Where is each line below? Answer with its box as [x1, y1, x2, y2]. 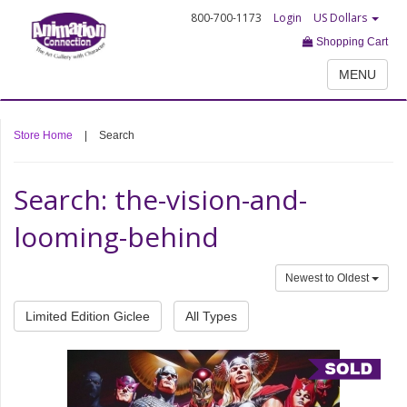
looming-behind [14, 218, 219, 255]
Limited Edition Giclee [25, 309, 150, 323]
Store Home [14, 129, 73, 142]
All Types [185, 309, 237, 323]
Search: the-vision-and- [14, 181, 307, 218]
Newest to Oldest [285, 272, 372, 284]
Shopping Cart [313, 35, 388, 48]
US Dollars [313, 10, 370, 25]
